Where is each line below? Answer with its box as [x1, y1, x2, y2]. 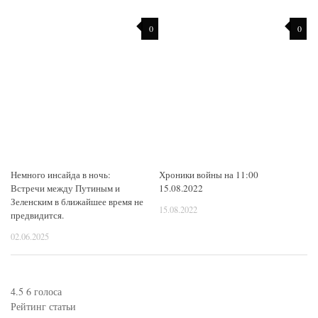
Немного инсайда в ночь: [11, 168, 111, 182]
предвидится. [11, 209, 64, 222]
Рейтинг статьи [11, 299, 76, 313]
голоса [34, 284, 62, 298]
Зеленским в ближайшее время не [11, 195, 143, 209]
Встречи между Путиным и [11, 182, 120, 195]
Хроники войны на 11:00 [159, 168, 258, 182]
